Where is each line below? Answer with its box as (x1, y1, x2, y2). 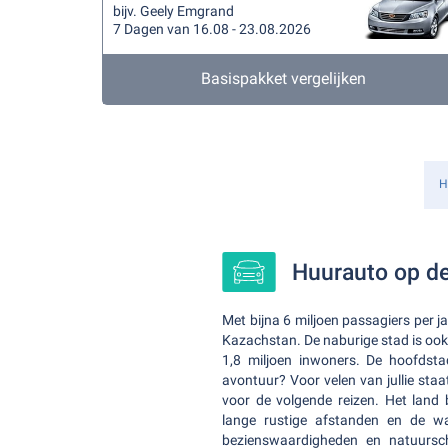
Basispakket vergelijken (201, 69, 367, 88)
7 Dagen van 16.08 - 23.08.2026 (113, 21, 311, 37)
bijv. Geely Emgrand (113, 3, 234, 19)
